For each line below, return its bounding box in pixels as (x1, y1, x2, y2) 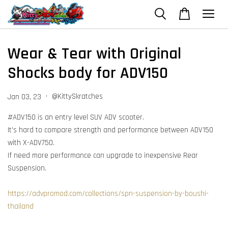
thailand (8, 201, 34, 211)
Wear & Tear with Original (8, 43, 181, 64)
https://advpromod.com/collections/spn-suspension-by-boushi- (8, 188, 209, 198)
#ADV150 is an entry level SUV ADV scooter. (8, 112, 144, 122)
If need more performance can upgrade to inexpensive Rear (8, 150, 198, 160)
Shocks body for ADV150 (8, 62, 168, 83)
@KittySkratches (52, 91, 103, 101)
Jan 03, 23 (8, 92, 41, 102)
